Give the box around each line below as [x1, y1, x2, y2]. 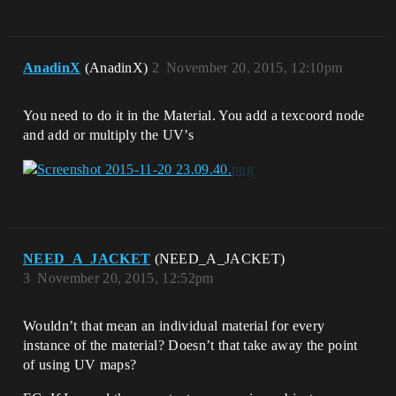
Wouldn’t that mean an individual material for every [23, 318, 325, 334]
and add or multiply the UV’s [23, 127, 194, 142]
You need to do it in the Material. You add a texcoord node [23, 108, 365, 123]
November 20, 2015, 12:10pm [166, 60, 343, 75]
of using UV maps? [23, 357, 137, 373]
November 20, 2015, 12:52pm [37, 270, 214, 286]
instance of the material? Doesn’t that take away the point [23, 338, 358, 354]
